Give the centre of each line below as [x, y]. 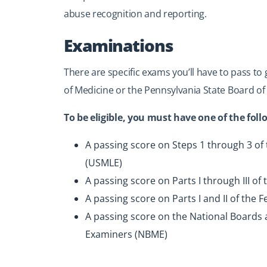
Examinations [118, 45]
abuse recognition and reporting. [135, 14]
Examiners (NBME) [126, 234]
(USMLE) [104, 163]
